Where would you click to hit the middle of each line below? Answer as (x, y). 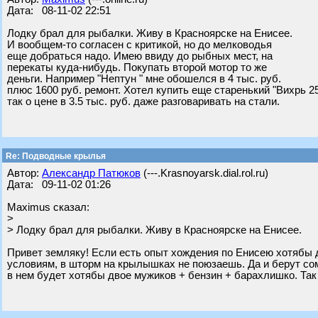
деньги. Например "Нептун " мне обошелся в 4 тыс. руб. (144, 79)
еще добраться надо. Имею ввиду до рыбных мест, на (140, 56)
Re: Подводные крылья (55, 156)
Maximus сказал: (48, 207)
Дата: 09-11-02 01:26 (59, 185)
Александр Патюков (91, 173)
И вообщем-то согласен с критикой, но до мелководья (139, 45)
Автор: (24, 173)
